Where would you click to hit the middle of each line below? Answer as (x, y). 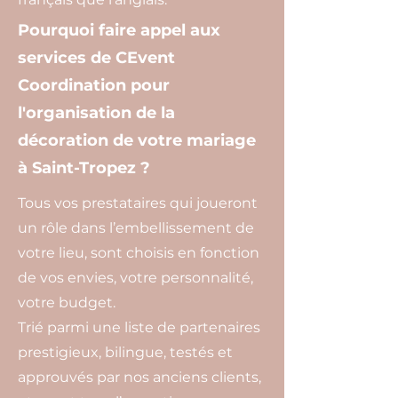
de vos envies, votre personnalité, (135, 278)
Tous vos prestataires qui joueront (138, 203)
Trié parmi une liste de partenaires (139, 327)
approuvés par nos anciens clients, (139, 377)
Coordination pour (94, 85)
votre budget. (67, 302)
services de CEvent (96, 58)
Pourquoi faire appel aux (119, 30)
